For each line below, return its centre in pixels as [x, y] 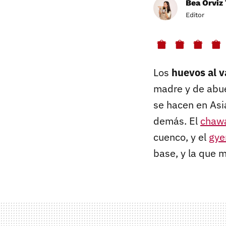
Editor [195, 15]
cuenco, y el [181, 137]
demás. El [177, 121]
